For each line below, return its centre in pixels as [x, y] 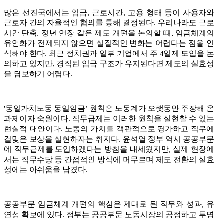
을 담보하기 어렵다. [38, 73]
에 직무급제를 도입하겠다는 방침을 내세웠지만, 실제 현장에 [109, 149]
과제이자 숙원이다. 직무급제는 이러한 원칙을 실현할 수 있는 [109, 118]
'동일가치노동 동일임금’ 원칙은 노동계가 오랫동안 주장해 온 [109, 108]
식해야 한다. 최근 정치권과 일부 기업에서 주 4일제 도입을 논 [109, 53]
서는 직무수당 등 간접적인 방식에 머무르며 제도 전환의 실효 [109, 159]
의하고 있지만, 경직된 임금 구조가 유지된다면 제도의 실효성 [109, 63]
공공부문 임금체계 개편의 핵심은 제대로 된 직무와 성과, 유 [109, 204]
